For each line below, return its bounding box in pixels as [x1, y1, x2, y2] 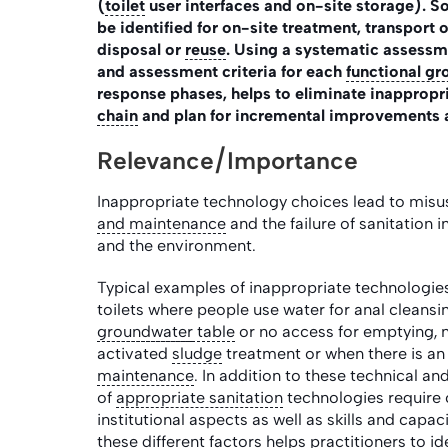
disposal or [97, 40, 185, 59]
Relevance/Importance [97, 146, 358, 175]
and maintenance [97, 214, 226, 233]
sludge [172, 344, 222, 363]
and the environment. [97, 236, 264, 255]
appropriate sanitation [116, 388, 283, 407]
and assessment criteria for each [97, 62, 346, 81]
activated [97, 344, 172, 363]
